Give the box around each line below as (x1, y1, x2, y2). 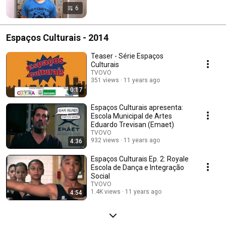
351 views (91, 76, 119, 84)
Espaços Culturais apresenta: (91, 103, 183, 111)
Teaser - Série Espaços (91, 51, 163, 60)
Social (91, 172, 110, 180)
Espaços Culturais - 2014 (6, 32, 108, 43)
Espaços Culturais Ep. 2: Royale (91, 154, 189, 163)
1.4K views (91, 188, 121, 195)
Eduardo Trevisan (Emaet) (91, 120, 174, 129)
